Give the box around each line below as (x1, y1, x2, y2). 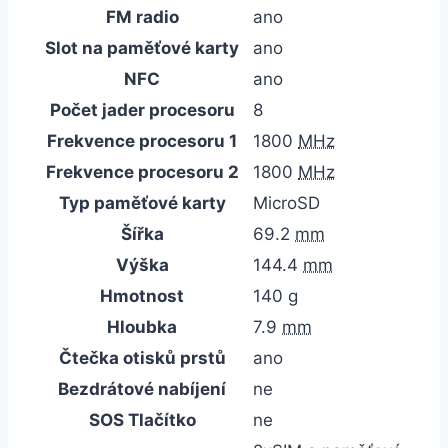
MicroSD (253, 192, 320, 213)
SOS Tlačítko (88, 409, 196, 430)
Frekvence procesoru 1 (47, 130, 237, 151)
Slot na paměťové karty (45, 37, 239, 58)
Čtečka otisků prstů (58, 347, 226, 368)
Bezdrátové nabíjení (58, 378, 226, 399)
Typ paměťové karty (58, 192, 226, 213)
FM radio (105, 6, 179, 27)
